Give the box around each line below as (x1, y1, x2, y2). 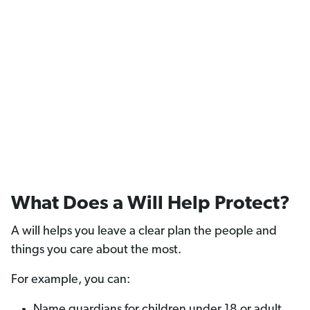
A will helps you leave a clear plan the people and (11, 225, 277, 239)
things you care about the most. (11, 244, 181, 257)
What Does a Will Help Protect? (11, 194, 294, 215)
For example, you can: (11, 273, 130, 287)
